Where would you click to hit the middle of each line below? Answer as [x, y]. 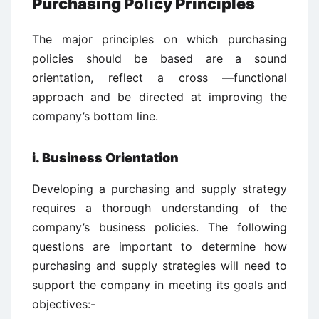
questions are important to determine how [159, 246]
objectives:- [64, 304]
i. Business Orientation [105, 158]
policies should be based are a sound [159, 58]
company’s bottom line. [95, 116]
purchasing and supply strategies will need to [159, 266]
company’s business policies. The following [159, 227]
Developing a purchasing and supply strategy [159, 189]
